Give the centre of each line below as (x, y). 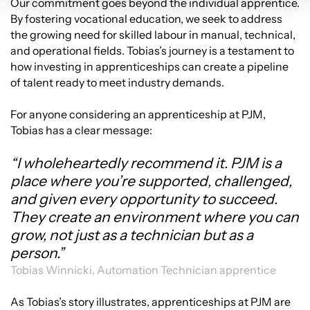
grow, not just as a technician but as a (132, 235)
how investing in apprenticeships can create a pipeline (149, 67)
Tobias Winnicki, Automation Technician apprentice (143, 270)
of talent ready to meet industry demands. (117, 83)
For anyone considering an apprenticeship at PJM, (138, 115)
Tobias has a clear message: (81, 130)
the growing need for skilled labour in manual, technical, (153, 35)
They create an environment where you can (155, 217)
